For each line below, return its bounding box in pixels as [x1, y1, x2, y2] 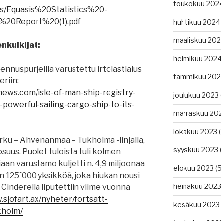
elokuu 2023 [173, 164, 214, 173]
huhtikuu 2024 [173, 18, 220, 27]
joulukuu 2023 [173, 91, 219, 100]
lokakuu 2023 [173, 127, 217, 136]
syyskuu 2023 [173, 146, 218, 154]
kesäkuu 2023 [173, 200, 220, 209]
